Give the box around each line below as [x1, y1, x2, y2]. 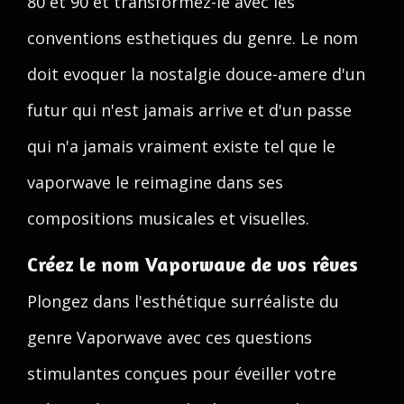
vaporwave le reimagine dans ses [27, 171, 283, 193]
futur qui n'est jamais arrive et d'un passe [27, 99, 352, 121]
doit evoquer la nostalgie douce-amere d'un [27, 63, 365, 85]
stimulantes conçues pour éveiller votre [27, 363, 336, 384]
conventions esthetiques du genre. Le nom [27, 27, 358, 49]
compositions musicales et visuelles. [27, 207, 309, 229]
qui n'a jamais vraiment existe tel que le [27, 135, 335, 157]
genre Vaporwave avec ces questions [27, 326, 312, 348]
